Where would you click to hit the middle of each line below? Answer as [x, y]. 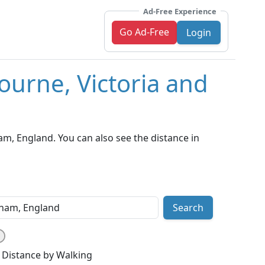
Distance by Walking [47, 255]
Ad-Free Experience [180, 11]
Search [188, 208]
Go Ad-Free [144, 32]
